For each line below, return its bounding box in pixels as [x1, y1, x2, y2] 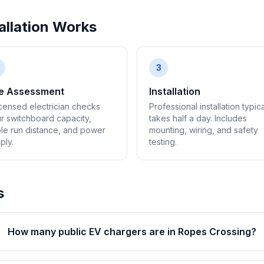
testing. [149, 137, 177, 147]
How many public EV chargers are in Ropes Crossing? [8, 226, 257, 237]
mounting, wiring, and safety [149, 125, 258, 135]
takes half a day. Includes [149, 113, 247, 123]
